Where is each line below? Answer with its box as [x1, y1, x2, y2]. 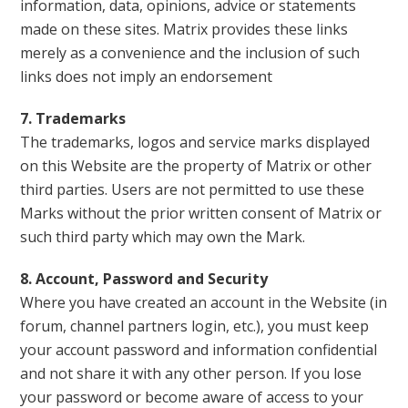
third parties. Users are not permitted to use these [20, 179, 365, 199]
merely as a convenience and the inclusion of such [20, 43, 361, 63]
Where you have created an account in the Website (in [20, 292, 388, 312]
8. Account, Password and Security [20, 269, 269, 289]
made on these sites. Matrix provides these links [20, 19, 349, 39]
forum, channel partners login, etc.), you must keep [20, 316, 370, 336]
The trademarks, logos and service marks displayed [20, 132, 371, 152]
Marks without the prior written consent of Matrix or [20, 203, 382, 223]
